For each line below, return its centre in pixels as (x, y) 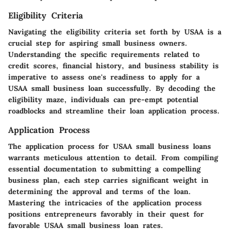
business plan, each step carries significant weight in (108, 180)
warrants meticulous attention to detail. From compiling (113, 158)
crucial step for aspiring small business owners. (98, 43)
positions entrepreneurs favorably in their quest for (106, 214)
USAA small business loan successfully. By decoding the (112, 89)
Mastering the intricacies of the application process (105, 203)
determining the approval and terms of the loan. (100, 192)
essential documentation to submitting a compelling (104, 169)
